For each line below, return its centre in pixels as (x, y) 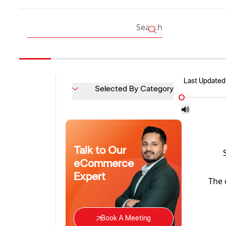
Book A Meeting (126, 218)
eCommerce (104, 163)
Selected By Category (134, 89)
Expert (90, 177)
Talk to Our (100, 150)
